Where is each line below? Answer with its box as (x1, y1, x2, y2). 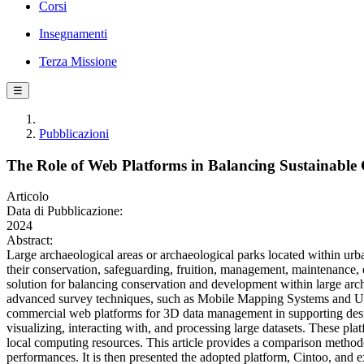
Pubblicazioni (39, 127, 109, 141)
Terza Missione (39, 54, 117, 68)
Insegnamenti (39, 27, 107, 41)
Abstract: (6, 233, 53, 248)
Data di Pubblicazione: (6, 204, 123, 219)
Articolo (6, 189, 49, 204)
